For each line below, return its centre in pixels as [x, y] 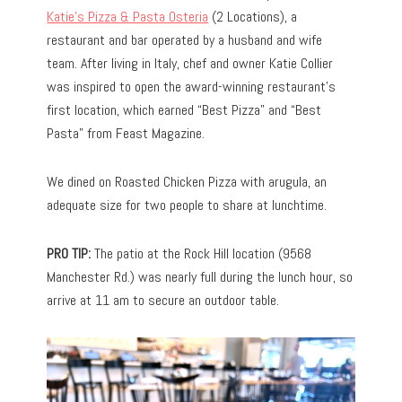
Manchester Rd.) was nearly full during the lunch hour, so [200, 277]
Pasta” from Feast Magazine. [126, 134]
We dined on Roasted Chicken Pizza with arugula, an [187, 182]
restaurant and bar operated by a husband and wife [185, 40]
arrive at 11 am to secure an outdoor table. [163, 301]
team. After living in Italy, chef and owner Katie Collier [190, 64]
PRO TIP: [69, 254]
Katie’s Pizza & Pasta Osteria [128, 17]
